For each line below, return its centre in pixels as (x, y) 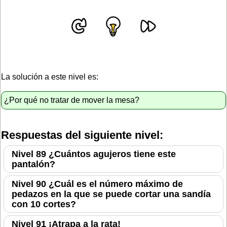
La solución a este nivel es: (50, 77)
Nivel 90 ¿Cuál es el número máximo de (97, 184)
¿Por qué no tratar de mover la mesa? (72, 100)
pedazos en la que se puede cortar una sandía (111, 194)
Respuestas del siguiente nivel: (82, 135)
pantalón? (33, 164)
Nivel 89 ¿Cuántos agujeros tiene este (94, 154)
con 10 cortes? (44, 204)
